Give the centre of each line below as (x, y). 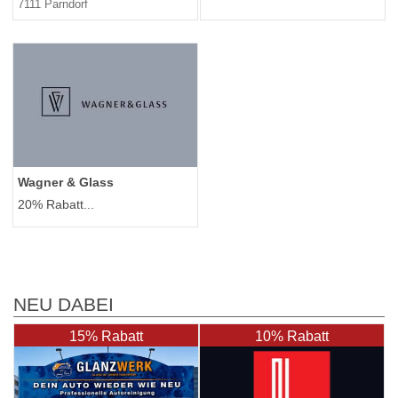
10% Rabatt (292, 337)
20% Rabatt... (56, 205)
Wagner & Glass (66, 183)
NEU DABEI (64, 305)
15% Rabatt (106, 337)
